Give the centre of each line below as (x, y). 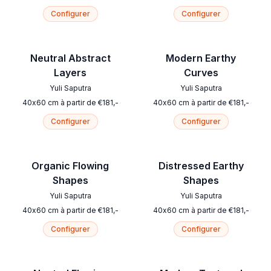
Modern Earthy (201, 58)
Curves (201, 73)
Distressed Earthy (201, 166)
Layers (70, 73)
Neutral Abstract (70, 58)
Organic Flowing (70, 166)
